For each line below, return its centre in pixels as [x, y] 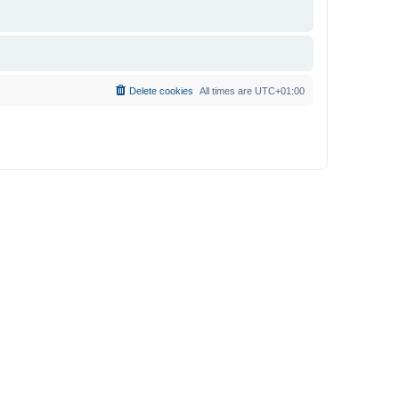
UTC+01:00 [280, 91]
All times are [227, 91]
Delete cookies [161, 91]
